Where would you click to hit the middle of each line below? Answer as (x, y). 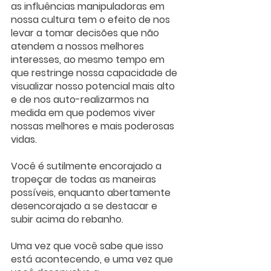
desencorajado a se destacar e (85, 206)
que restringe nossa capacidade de (95, 73)
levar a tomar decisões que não (86, 33)
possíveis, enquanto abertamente (92, 193)
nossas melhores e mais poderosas (94, 126)
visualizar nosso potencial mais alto (94, 87)
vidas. (24, 140)
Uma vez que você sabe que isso (88, 246)
